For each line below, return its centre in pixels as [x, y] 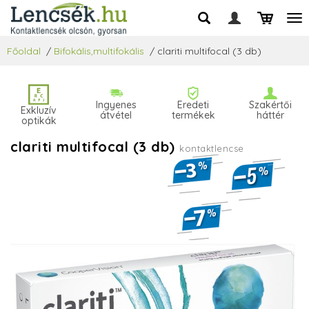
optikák [39, 121]
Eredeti [193, 104]
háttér [270, 115]
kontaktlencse [212, 149]
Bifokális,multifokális [99, 51]
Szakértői [270, 104]
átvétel [116, 115]
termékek [193, 115]
